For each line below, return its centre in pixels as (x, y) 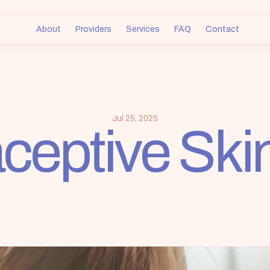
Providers (93, 29)
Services (143, 29)
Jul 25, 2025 (135, 118)
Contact (222, 29)
